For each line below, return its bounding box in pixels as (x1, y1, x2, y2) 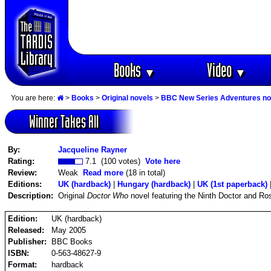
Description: (8, 191, 58, 200)
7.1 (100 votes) (83, 156, 145, 166)
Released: (8, 225, 44, 235)
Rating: (8, 156, 34, 166)
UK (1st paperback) (197, 179, 267, 189)
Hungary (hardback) (117, 179, 191, 189)
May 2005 (51, 225, 86, 235)
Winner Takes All (29, 112, 99, 131)
